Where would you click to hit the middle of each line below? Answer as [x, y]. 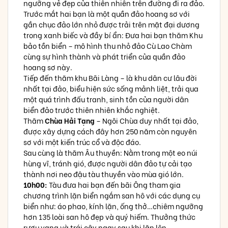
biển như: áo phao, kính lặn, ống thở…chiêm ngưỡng [113, 206]
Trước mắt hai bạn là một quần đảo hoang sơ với [107, 14]
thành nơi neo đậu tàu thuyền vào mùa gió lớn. [104, 174]
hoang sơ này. [48, 67]
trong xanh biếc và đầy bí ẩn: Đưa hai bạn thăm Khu [113, 35]
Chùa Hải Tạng [70, 121]
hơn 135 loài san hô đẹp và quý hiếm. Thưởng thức [109, 217]
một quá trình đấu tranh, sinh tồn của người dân [106, 99]
